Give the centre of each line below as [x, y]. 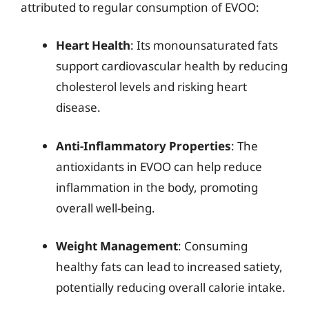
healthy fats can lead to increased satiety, [169, 267]
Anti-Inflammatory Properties [143, 146]
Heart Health [93, 45]
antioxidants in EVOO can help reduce [159, 166]
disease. [78, 107]
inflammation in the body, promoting [157, 187]
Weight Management [117, 246]
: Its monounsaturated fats [204, 45]
